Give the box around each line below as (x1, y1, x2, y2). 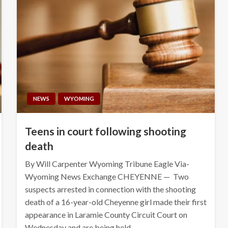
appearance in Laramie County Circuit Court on (24, 209, 187, 219)
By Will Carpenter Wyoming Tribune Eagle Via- (24, 158, 189, 168)
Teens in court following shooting (24, 124, 186, 137)
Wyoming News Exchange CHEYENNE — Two (24, 171, 189, 181)
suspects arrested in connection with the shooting (24, 184, 196, 194)
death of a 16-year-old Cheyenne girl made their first (24, 196, 207, 207)
